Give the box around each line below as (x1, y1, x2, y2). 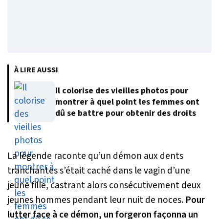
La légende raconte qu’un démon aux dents (7, 149, 183, 163)
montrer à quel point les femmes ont (55, 95, 199, 108)
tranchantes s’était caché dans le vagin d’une (7, 164, 190, 178)
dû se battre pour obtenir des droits (55, 107, 196, 119)
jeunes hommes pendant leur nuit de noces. (7, 193, 185, 207)
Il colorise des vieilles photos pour (55, 84, 188, 97)
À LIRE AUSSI (14, 65, 58, 76)
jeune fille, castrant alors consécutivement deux (7, 178, 201, 193)
